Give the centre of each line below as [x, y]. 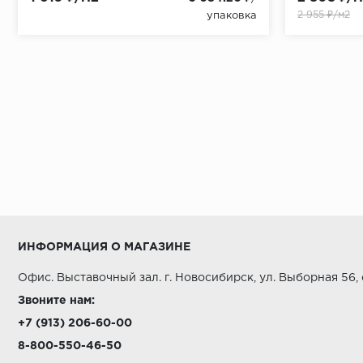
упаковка [232, 15]
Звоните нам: [56, 301]
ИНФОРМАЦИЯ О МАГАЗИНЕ [104, 247]
